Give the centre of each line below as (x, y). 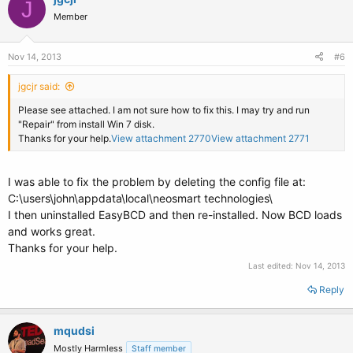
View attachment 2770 (161, 138)
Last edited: (272, 266)
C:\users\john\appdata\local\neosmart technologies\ (140, 198)
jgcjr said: (39, 86)
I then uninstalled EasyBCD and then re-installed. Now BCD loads (175, 215)
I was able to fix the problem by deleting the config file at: (157, 182)
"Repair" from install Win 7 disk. (86, 124)
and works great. (52, 231)
